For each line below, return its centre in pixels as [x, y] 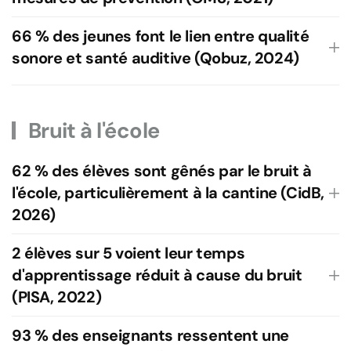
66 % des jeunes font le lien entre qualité [161, 36]
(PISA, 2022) [57, 297]
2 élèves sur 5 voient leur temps [128, 253]
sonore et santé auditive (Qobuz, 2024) [156, 58]
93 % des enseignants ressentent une [151, 335]
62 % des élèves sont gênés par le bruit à [162, 171]
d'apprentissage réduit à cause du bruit [157, 275]
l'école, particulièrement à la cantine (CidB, [168, 193]
